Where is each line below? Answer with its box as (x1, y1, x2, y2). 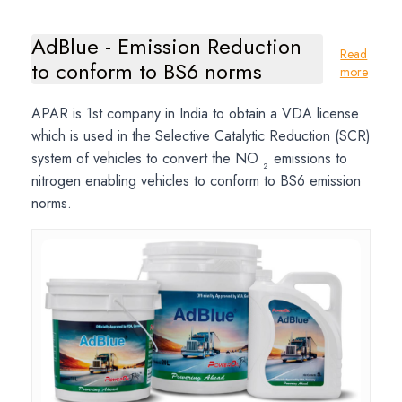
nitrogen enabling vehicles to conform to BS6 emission (31, 170, 361, 191)
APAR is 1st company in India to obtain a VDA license (31, 102, 359, 124)
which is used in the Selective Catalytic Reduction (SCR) (31, 125, 371, 146)
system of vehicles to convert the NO (31, 147, 263, 169)
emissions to (268, 147, 347, 169)
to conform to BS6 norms (31, 55, 262, 87)
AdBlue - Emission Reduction (31, 30, 301, 62)
